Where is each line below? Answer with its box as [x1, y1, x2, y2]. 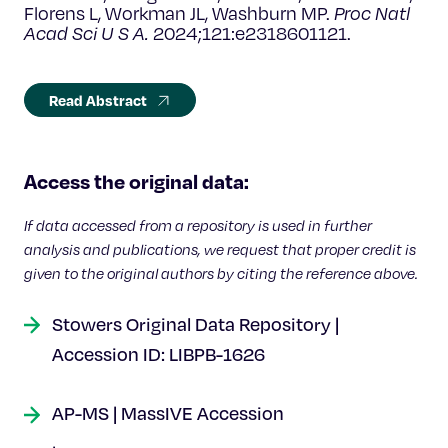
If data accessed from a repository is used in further [24, 216, 372, 234]
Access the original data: [24, 168, 249, 194]
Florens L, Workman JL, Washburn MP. [24, 2, 334, 24]
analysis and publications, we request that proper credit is [24, 240, 416, 258]
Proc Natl [334, 2, 410, 24]
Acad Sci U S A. [24, 22, 149, 44]
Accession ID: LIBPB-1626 [52, 343, 265, 365]
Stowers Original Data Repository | [52, 313, 339, 335]
